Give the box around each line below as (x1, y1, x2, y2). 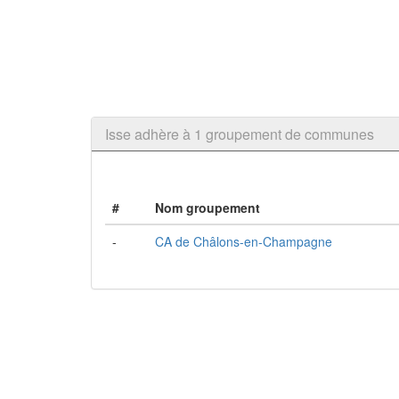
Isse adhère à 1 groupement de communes (105, 124, 374, 144)
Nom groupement (155, 199, 260, 216)
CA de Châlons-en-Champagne (155, 232, 332, 250)
